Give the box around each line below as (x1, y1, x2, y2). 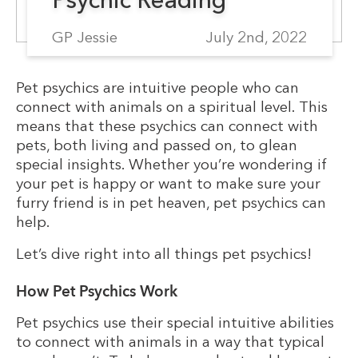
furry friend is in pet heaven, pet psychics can (16, 193, 327, 213)
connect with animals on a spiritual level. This (16, 97, 328, 117)
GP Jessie (51, 27, 117, 47)
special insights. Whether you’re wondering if (16, 154, 328, 174)
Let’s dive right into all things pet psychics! (16, 244, 316, 264)
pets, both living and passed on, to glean (16, 135, 298, 155)
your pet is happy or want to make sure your (16, 173, 321, 193)
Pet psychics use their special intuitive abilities (16, 312, 335, 332)
